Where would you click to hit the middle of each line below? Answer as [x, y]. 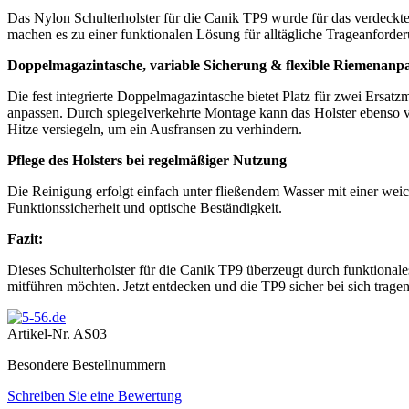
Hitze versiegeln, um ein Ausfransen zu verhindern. [155, 129]
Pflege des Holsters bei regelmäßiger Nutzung [147, 160]
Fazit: [25, 238]
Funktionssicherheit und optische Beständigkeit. [145, 207]
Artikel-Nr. [40, 333]
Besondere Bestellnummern [87, 364]
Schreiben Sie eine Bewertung [94, 395]
